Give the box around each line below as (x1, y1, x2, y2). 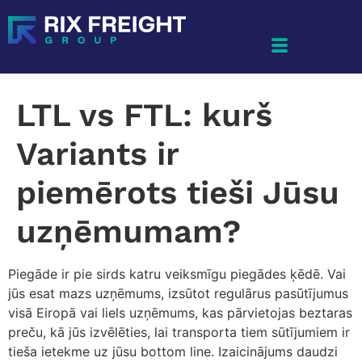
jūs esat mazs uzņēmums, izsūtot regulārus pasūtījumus (8, 285, 348, 301)
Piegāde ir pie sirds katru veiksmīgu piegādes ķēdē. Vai (8, 266, 346, 282)
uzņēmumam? (16, 213, 241, 250)
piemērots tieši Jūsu (16, 174, 339, 212)
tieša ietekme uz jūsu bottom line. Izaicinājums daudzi (8, 343, 338, 360)
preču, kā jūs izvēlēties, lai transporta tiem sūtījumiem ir (8, 324, 350, 340)
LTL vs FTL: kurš (16, 96, 272, 134)
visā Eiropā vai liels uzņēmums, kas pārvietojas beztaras (8, 305, 352, 321)
